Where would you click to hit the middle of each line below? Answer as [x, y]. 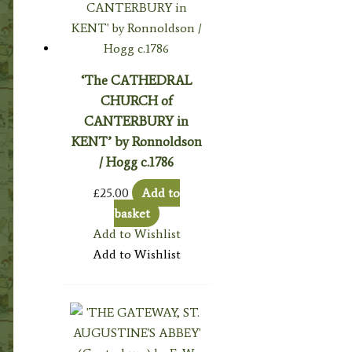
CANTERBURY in [137, 121]
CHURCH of [136, 101]
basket [132, 214]
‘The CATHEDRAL [137, 81]
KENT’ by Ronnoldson [136, 142]
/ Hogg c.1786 [137, 162]
